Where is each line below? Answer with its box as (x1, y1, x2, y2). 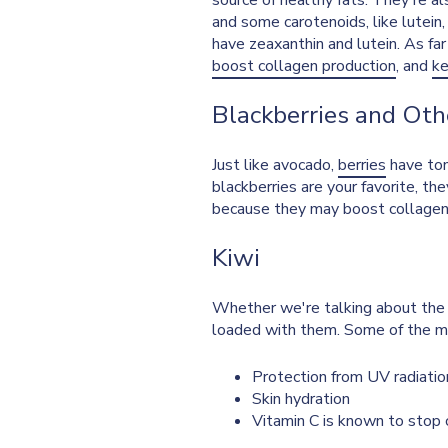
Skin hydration (252, 388, 350, 411)
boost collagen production (212, 55, 396, 78)
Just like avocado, (212, 154, 338, 177)
